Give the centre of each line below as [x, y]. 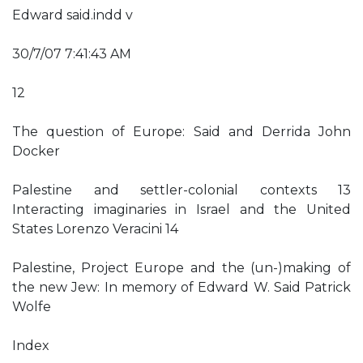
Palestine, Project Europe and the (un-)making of [181, 268]
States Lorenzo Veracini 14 [95, 229]
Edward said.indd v [73, 15]
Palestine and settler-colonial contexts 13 [181, 190]
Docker [36, 151]
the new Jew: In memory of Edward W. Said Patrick [181, 287]
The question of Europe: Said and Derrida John [181, 132]
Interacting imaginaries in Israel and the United [181, 209]
